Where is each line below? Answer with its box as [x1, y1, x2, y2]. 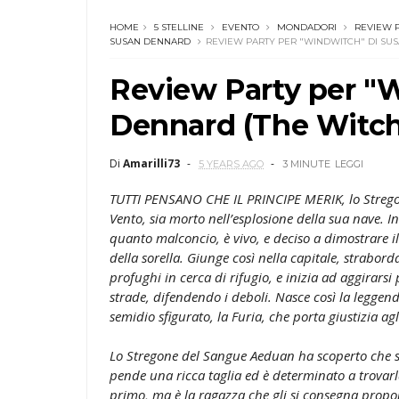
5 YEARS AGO [199, 157, 264, 170]
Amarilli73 [123, 155, 180, 171]
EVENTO [222, 20, 259, 33]
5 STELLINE [154, 20, 204, 33]
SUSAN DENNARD [110, 35, 191, 47]
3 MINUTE [282, 157, 330, 170]
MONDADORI [277, 20, 337, 33]
